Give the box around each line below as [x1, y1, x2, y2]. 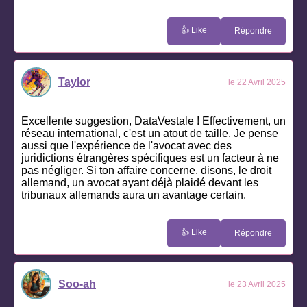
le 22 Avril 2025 [228, 77, 286, 87]
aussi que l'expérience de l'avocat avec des [21, 139, 232, 151]
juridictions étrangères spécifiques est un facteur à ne [21, 151, 279, 164]
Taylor [58, 75, 90, 88]
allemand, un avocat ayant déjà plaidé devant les [21, 176, 258, 188]
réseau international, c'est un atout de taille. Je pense [21, 127, 278, 139]
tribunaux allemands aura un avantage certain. [21, 188, 246, 201]
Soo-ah [58, 278, 96, 290]
